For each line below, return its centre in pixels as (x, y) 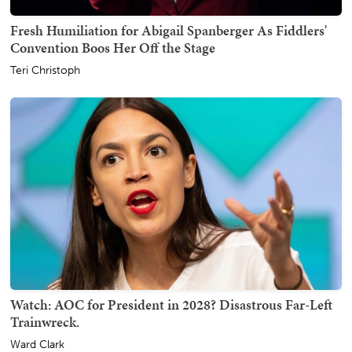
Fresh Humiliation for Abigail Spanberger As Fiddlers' (169, 31)
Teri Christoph (45, 71)
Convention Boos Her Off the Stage (113, 48)
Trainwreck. (45, 321)
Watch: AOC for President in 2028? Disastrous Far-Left (171, 304)
